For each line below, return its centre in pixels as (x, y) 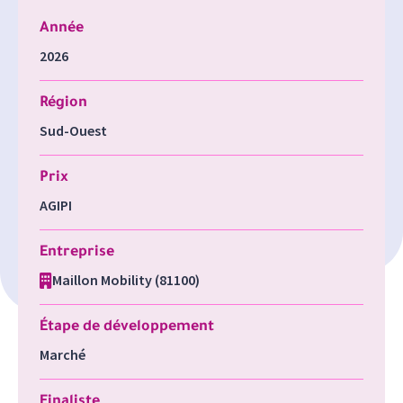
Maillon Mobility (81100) (126, 280)
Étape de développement (127, 327)
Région (63, 103)
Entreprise (77, 253)
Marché (63, 354)
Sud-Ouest (73, 130)
